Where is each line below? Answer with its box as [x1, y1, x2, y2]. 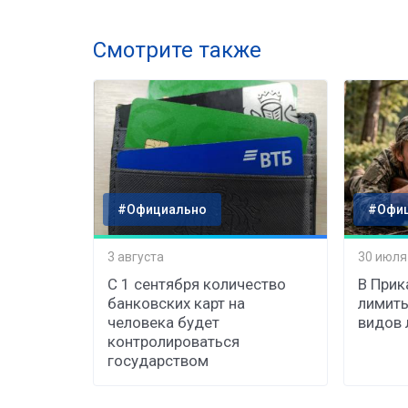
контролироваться [107, 331, 240, 351]
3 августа [107, 250, 164, 265]
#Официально [117, 201, 207, 217]
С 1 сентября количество [107, 274, 286, 293]
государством [107, 351, 209, 370]
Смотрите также [93, 36, 261, 63]
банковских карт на [107, 293, 245, 312]
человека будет [107, 312, 219, 331]
